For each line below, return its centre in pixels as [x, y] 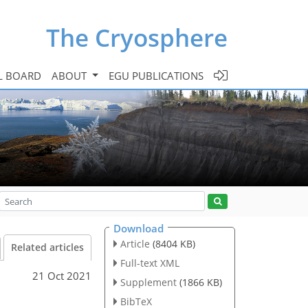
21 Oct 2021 [62, 275]
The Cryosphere [137, 37]
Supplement [148, 282]
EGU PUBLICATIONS [156, 75]
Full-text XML [150, 263]
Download [139, 228]
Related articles [47, 247]
